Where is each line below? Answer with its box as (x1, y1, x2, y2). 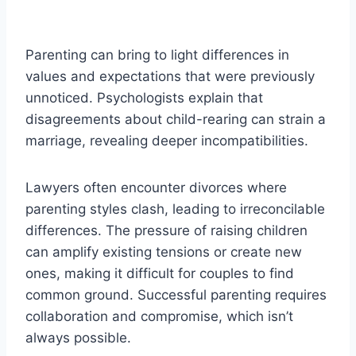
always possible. (25, 329, 131, 346)
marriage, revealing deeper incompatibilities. (25, 132, 308, 149)
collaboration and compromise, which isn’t (25, 308, 293, 324)
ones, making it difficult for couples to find (25, 265, 294, 281)
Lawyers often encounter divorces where (25, 179, 287, 195)
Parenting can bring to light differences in (25, 46, 289, 63)
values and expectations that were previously (25, 68, 315, 84)
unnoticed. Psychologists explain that (25, 89, 263, 106)
